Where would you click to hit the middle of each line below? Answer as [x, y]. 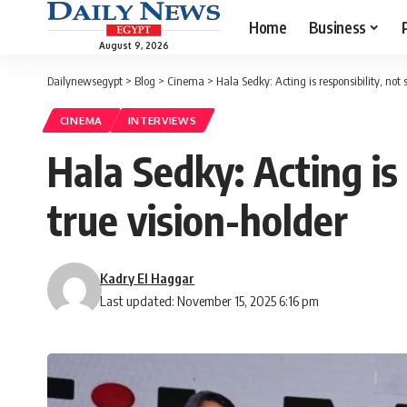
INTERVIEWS [162, 121]
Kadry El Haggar [148, 278]
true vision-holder [198, 220]
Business [337, 27]
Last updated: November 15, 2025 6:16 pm [210, 301]
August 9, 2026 [134, 45]
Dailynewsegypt [85, 81]
